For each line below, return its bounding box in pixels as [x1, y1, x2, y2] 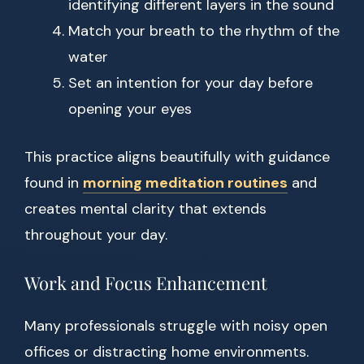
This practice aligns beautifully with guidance [24, 147, 330, 167]
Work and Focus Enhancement [24, 271, 267, 296]
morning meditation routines [83, 173, 288, 193]
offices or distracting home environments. [24, 342, 309, 362]
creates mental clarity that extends [24, 199, 266, 219]
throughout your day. [24, 225, 167, 245]
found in [24, 173, 83, 193]
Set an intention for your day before [68, 73, 313, 93]
